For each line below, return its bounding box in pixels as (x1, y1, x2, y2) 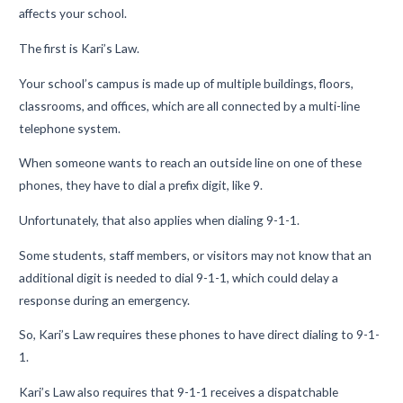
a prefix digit (157, 177, 228, 193)
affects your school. (19, 5, 130, 22)
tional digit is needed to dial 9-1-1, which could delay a (42, 269, 339, 285)
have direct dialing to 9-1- (238, 327, 381, 343)
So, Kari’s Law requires (19, 327, 146, 343)
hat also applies (107, 211, 196, 228)
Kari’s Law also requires (19, 383, 151, 399)
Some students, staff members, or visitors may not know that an (19, 246, 372, 263)
